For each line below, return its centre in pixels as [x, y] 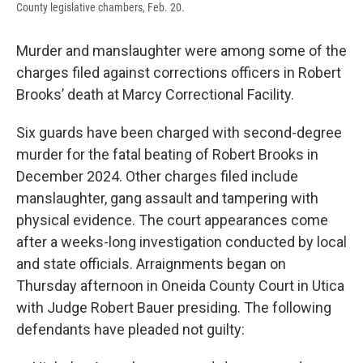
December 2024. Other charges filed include [157, 177]
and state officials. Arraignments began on [151, 264]
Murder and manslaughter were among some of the [181, 51]
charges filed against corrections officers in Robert [179, 73]
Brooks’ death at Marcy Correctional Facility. [155, 95]
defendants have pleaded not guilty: [130, 330]
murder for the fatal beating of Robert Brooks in [167, 155]
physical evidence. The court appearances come [172, 220]
